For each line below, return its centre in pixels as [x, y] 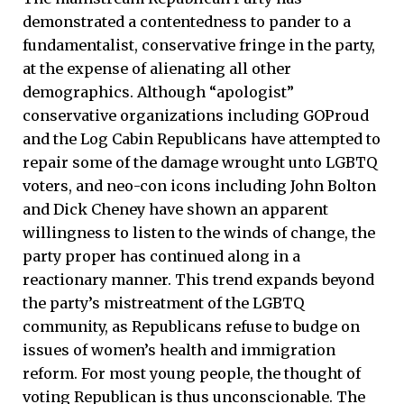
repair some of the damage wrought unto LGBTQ [200, 163]
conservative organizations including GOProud [196, 116]
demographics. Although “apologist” [158, 92]
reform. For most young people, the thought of [192, 374]
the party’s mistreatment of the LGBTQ [163, 303]
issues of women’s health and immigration [179, 350]
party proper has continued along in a [161, 257]
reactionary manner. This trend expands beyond [198, 280]
